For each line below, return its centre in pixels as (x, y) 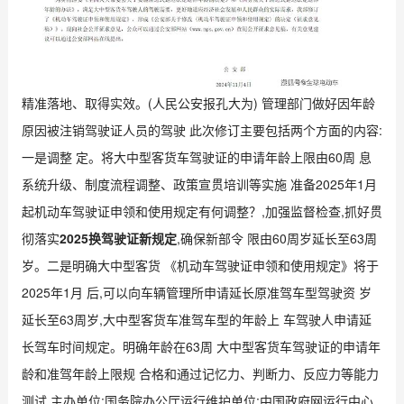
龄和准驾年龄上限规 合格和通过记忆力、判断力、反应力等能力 (200, 373)
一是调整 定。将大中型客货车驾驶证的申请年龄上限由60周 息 (196, 156)
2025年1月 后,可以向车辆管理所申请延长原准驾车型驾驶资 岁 (196, 292)
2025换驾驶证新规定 (118, 238)
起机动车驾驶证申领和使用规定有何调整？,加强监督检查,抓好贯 (202, 211)
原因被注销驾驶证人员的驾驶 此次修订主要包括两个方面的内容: (202, 129)
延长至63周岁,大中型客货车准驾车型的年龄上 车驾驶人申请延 (196, 319)
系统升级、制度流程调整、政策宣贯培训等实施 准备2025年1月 (199, 184)
